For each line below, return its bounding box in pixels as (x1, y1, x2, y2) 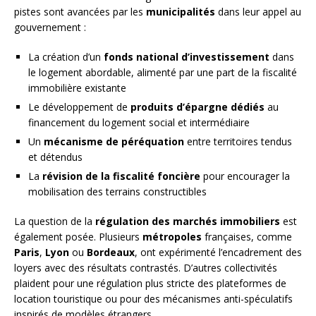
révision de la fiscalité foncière (42, 169, 200, 183)
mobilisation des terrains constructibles (28, 185, 207, 199)
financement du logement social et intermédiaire (28, 116, 250, 130)
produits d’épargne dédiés (130, 100, 265, 114)
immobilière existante (28, 81, 126, 95)
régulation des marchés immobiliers (95, 214, 280, 229)
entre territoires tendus (184, 135, 292, 149)
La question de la (14, 214, 95, 229)
